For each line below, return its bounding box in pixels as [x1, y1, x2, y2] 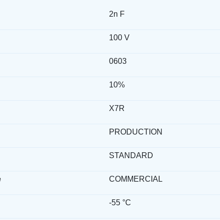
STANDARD [109, 151, 153, 160]
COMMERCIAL [109, 175, 163, 183]
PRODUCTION [109, 128, 163, 136]
